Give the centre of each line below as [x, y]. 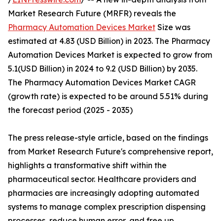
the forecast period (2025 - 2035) [70, 110]
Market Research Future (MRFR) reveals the [92, 14]
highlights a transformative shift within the [87, 166]
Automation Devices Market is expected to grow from [110, 55]
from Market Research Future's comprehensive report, [110, 152]
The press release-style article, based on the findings [108, 138]
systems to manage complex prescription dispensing [107, 207]
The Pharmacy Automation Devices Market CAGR [102, 83]
